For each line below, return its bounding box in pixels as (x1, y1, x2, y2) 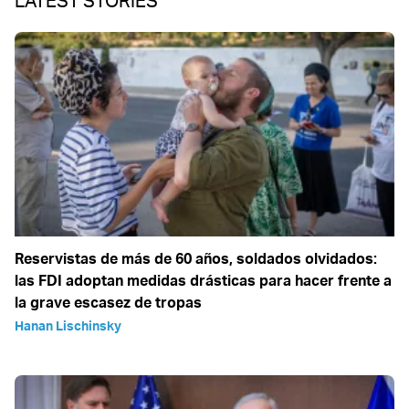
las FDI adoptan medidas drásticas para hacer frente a (15, 271, 392, 290)
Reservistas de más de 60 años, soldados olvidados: (15, 249, 377, 268)
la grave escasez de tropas (15, 293, 202, 312)
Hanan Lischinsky (15, 318, 121, 334)
